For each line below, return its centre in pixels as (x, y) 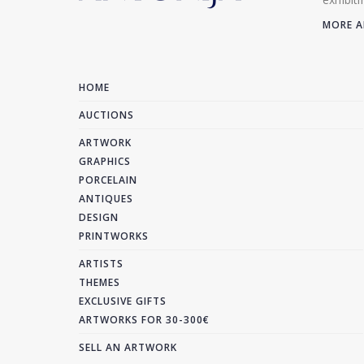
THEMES (100, 282)
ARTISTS (101, 264)
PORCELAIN (108, 180)
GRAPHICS (105, 161)
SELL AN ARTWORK (128, 347)
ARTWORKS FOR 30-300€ (144, 320)
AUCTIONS (106, 115)
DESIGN (99, 217)
